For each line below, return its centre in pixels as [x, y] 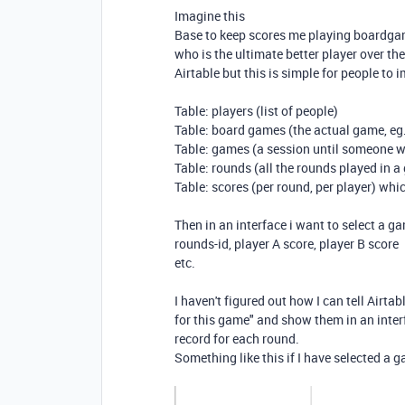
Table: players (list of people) [256, 111]
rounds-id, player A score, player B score [287, 244]
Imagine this [210, 16]
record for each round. [237, 339]
